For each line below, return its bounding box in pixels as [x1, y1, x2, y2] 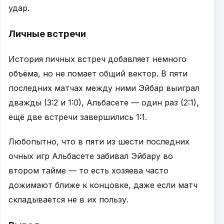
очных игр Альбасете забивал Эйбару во [8, 150, 173, 161]
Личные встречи [8, 27, 86, 39]
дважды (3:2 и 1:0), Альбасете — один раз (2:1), [8, 97, 199, 107]
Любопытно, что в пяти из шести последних [8, 136, 189, 146]
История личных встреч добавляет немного [8, 53, 186, 64]
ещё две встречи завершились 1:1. [8, 111, 147, 122]
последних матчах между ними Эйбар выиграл [8, 82, 199, 93]
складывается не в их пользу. [8, 194, 128, 204]
